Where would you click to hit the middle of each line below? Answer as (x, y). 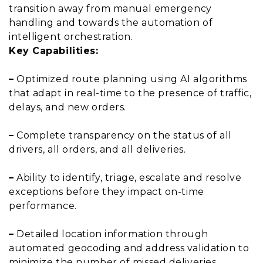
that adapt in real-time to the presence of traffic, (130, 93)
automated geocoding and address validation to (129, 248)
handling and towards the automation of (111, 22)
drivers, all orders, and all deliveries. (97, 149)
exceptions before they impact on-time (107, 191)
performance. (43, 205)
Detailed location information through (111, 234)
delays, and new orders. (68, 107)
